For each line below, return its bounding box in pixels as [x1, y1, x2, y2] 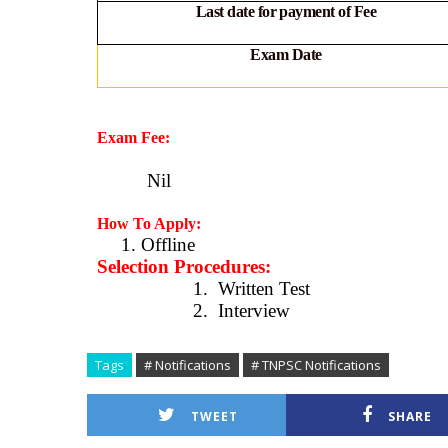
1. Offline [121, 233, 195, 255]
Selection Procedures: [97, 255, 271, 277]
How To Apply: [97, 214, 201, 232]
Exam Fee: [97, 128, 170, 146]
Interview [218, 299, 290, 321]
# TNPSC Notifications [251, 355, 381, 374]
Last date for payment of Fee [195, 2, 377, 20]
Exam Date [250, 45, 322, 63]
